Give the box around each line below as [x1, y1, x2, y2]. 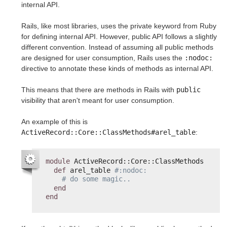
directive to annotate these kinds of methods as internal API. [21, 64, 213, 72]
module [46, 157, 70, 166]
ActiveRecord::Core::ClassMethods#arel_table [21, 128, 196, 136]
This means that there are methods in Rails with [21, 85, 176, 94]
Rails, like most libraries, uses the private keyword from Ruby [21, 21, 216, 30]
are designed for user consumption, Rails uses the [21, 53, 184, 62]
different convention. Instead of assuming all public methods [21, 43, 213, 51]
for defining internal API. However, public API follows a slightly [21, 32, 217, 41]
